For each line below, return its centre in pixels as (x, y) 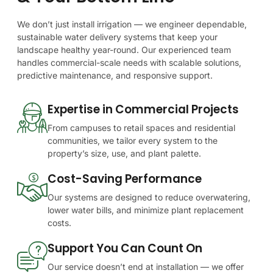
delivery (105, 37)
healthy (76, 49)
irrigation (114, 24)
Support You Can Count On (125, 249)
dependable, (222, 24)
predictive (37, 75)
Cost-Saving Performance (125, 179)
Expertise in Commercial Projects (143, 110)
